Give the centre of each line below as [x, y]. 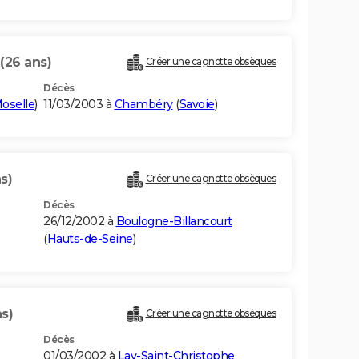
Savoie [197, 105]
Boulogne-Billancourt [174, 222]
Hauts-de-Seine [90, 239]
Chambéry [143, 105]
